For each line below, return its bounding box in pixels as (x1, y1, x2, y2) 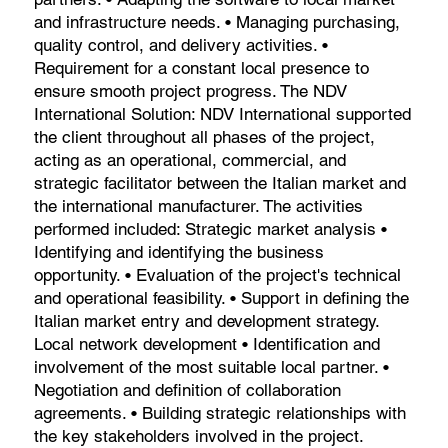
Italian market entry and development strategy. (34, 310, 380, 331)
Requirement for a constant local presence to (34, 57, 370, 78)
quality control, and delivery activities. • (34, 34, 329, 55)
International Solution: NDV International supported (34, 103, 412, 124)
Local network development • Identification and (34, 333, 381, 354)
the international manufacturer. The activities (34, 195, 364, 216)
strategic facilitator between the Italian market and (34, 172, 407, 193)
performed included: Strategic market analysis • (34, 218, 388, 239)
